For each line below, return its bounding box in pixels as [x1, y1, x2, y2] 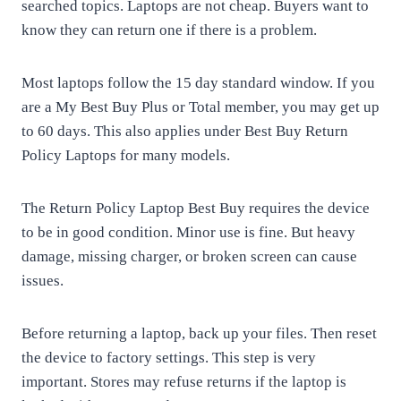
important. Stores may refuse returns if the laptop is [21, 373, 346, 390]
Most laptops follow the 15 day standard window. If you [21, 74, 375, 91]
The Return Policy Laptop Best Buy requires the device [21, 200, 370, 217]
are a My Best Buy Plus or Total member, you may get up [21, 98, 380, 115]
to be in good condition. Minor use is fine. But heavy [21, 224, 355, 241]
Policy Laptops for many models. [21, 147, 230, 164]
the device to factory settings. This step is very [21, 349, 316, 366]
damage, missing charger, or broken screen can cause [21, 248, 357, 265]
